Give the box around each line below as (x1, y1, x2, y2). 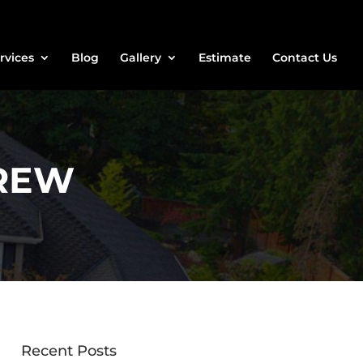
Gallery (120, 50, 161, 65)
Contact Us (272, 50, 337, 65)
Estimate (199, 50, 251, 65)
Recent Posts (20, 341, 117, 360)
